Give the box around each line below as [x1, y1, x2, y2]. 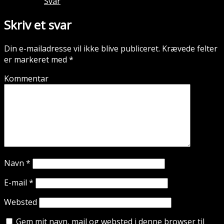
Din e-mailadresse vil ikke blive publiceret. [4, 43, 160, 54]
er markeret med [4, 54, 69, 65]
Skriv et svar [4, 16, 71, 33]
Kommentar [4, 73, 48, 84]
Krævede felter [160, 43, 217, 54]
